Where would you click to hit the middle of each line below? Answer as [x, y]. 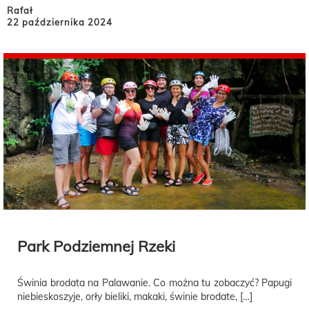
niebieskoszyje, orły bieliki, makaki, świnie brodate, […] [135, 297]
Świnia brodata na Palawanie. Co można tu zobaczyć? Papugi [154, 283]
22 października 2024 [60, 22]
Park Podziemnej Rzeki [96, 247]
